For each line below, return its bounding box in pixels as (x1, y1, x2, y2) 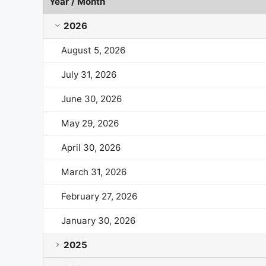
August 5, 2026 (61, 44, 126, 56)
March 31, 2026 (61, 166, 127, 178)
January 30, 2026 (61, 214, 136, 226)
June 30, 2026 (61, 93, 122, 104)
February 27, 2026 (61, 190, 138, 202)
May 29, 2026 (61, 117, 119, 129)
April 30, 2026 (61, 141, 121, 153)
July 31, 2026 (61, 68, 117, 80)
